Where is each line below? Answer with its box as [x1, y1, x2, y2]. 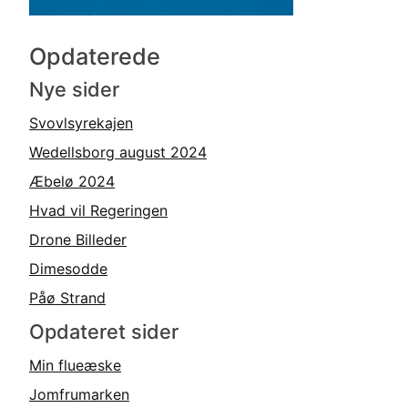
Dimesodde [29, 260, 107, 279]
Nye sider [29, 77, 119, 102]
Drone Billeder [29, 230, 127, 250]
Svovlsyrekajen [29, 114, 133, 133]
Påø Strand [29, 289, 106, 308]
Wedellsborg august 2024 [29, 143, 207, 162]
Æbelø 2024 [29, 172, 115, 191]
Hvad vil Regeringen [29, 201, 168, 220]
